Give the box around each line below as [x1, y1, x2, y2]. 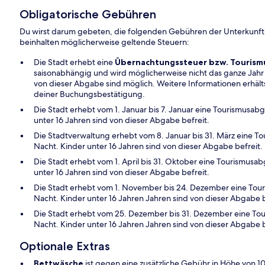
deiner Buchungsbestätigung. [34, 89, 146, 100]
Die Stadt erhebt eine [34, 57, 115, 68]
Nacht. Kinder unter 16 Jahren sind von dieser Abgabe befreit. [34, 141, 263, 152]
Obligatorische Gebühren [20, 7, 157, 22]
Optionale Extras [20, 239, 111, 254]
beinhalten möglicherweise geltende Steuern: [20, 37, 190, 48]
